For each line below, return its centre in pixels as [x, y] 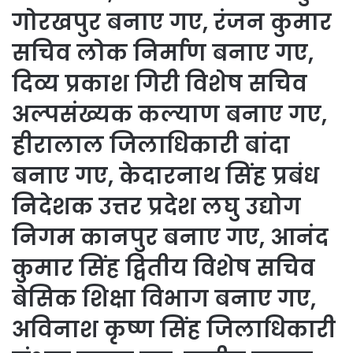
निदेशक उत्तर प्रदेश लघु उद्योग [156, 207]
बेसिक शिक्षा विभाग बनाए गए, [164, 299]
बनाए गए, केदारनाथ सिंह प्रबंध [165, 176]
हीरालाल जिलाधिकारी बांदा [151, 145]
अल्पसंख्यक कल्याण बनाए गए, [169, 115]
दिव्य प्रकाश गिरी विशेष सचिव [160, 84]
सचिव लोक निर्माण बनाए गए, [163, 53]
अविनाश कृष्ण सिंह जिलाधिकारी [174, 330]
